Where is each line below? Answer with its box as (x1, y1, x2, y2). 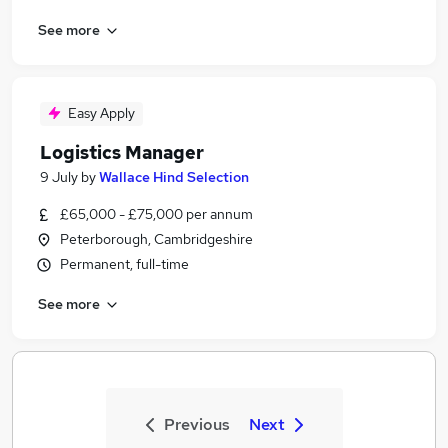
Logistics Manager (40, 141, 204, 164)
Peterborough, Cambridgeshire (60, 230, 253, 248)
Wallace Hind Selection (99, 168, 249, 186)
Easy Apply (68, 104, 135, 122)
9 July (40, 168, 78, 186)
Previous (163, 414, 230, 435)
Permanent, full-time (60, 255, 189, 273)
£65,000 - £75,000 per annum (60, 205, 253, 223)
